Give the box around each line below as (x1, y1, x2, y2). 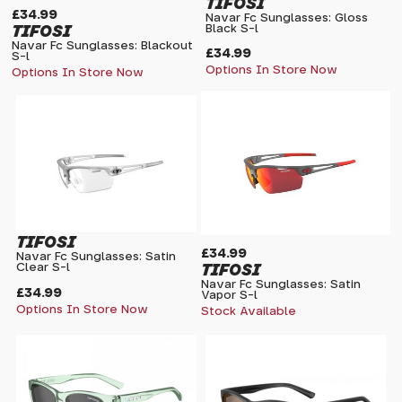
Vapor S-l (201, 290, 258, 302)
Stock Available (201, 306, 296, 319)
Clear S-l (16, 262, 71, 275)
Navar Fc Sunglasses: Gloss (205, 12, 368, 24)
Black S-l (205, 22, 258, 35)
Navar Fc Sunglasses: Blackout (12, 39, 194, 52)
